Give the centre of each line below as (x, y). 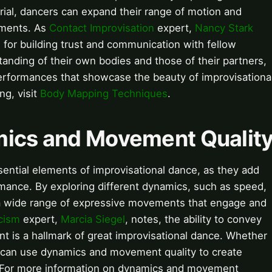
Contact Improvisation (102, 28)
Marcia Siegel (93, 219)
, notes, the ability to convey (193, 219)
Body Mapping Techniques (104, 94)
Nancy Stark (224, 28)
